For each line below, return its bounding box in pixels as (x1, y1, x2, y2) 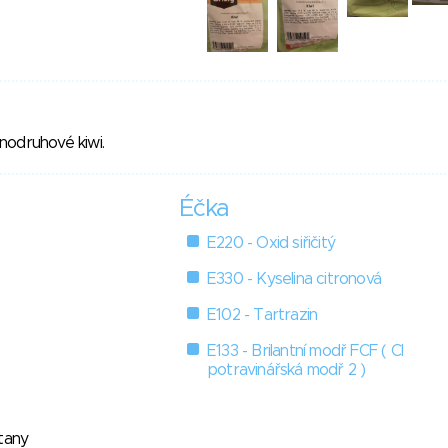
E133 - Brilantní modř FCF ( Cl (207, 343, 403, 360)
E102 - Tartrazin (207, 307, 318, 324)
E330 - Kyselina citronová (207, 271, 381, 288)
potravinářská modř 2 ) (207, 362, 366, 379)
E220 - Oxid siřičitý (207, 235, 335, 252)
